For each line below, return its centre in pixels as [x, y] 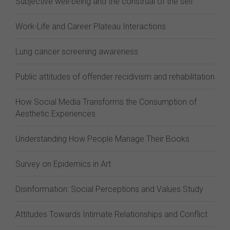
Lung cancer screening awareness [77, 52]
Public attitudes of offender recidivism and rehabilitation [115, 77]
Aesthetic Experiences [55, 114]
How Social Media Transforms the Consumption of [106, 102]
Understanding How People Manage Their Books [102, 139]
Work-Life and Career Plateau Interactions [91, 26]
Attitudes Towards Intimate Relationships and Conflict [111, 214]
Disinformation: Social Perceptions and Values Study [109, 189]
